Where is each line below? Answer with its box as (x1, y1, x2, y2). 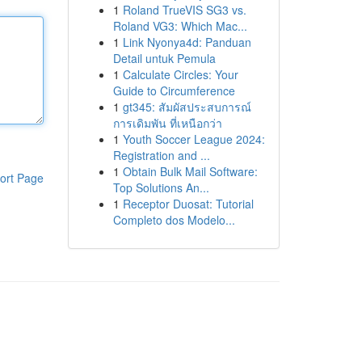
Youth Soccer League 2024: (122, 131, 265, 147)
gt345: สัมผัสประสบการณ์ (122, 99, 251, 115)
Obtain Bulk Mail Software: (122, 163, 258, 179)
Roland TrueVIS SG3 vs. (122, 2, 246, 18)
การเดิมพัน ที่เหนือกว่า (112, 115, 222, 131)
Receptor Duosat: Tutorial (122, 196, 254, 212)
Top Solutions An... (112, 179, 209, 196)
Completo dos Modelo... (112, 212, 235, 228)
